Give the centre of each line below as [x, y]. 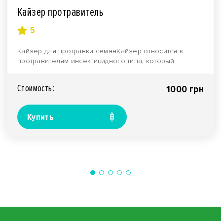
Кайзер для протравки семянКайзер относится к [100, 51]
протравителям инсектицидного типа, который [96, 61]
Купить [41, 117]
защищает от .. [42, 71]
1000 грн [185, 90]
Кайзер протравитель [61, 12]
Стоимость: [36, 89]
